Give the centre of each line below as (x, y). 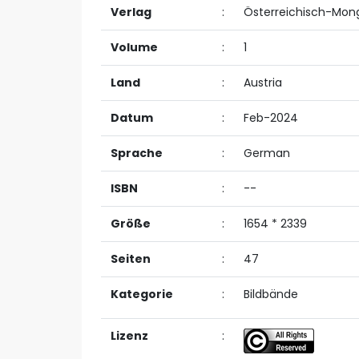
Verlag (131, 12)
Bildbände (271, 294)
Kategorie (142, 294)
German (267, 153)
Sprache (137, 153)
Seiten (131, 259)
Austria (263, 83)
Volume (134, 47)
